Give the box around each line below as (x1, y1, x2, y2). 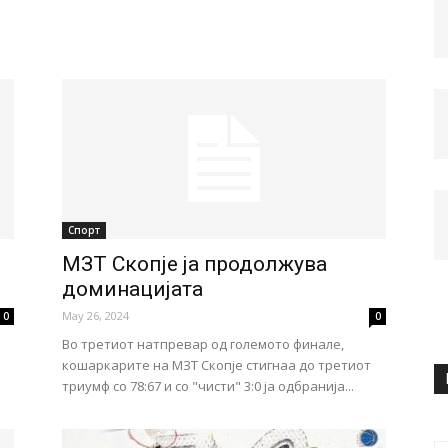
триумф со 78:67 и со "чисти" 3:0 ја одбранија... (62, 377, 354, 395)
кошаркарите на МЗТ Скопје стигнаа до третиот (62, 356, 371, 374)
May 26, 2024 (62, 308, 129, 323)
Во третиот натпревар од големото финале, (62, 335, 344, 353)
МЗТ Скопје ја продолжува (62, 252, 327, 276)
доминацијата (62, 277, 203, 301)
